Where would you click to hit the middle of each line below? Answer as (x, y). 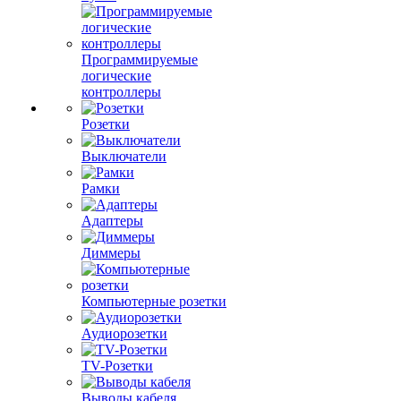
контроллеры (121, 92)
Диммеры (111, 253)
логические (116, 76)
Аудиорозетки (124, 333)
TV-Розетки (117, 366)
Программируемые (140, 60)
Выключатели (124, 156)
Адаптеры (112, 221)
